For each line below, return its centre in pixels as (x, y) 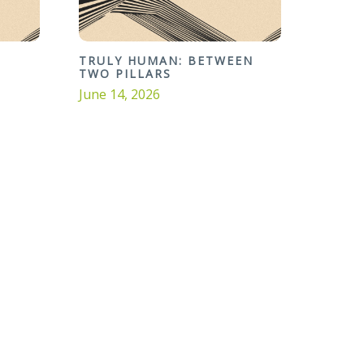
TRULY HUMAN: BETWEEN (166, 61)
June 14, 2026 (119, 95)
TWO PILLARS (125, 74)
